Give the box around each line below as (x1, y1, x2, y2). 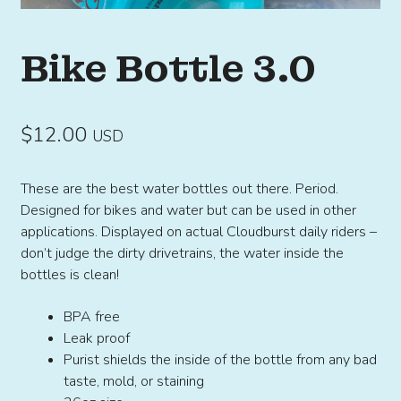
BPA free (63, 306, 120, 327)
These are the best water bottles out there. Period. (20, 179, 338, 200)
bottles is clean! (20, 265, 119, 286)
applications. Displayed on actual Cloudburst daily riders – (20, 222, 377, 243)
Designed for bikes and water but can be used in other (20, 200, 356, 221)
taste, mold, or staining (63, 371, 204, 391)
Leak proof (63, 328, 130, 348)
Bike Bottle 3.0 (20, 44, 315, 93)
